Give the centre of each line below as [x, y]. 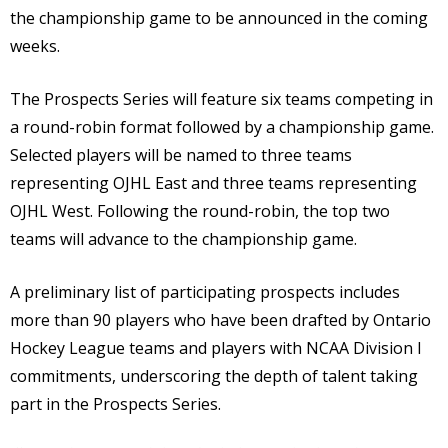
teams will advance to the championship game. [183, 238]
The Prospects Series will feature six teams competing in [221, 98]
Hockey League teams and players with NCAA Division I [216, 347]
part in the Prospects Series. [115, 403]
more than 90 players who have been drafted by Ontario [220, 319]
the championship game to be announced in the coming [219, 17]
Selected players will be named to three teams [181, 154]
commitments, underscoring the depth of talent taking [214, 375]
